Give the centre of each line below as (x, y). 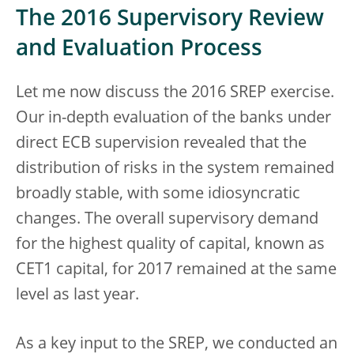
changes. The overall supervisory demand (167, 219)
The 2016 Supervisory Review (170, 19)
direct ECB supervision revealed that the (161, 143)
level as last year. (77, 295)
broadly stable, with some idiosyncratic (158, 194)
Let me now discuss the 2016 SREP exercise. (175, 93)
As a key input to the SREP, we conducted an (177, 344)
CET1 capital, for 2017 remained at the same (176, 270)
